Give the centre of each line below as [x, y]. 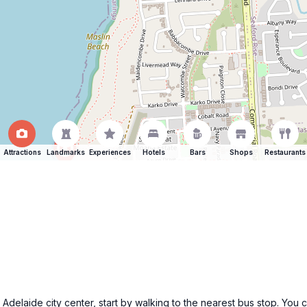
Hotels [153, 152]
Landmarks [66, 152]
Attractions [22, 152]
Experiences [110, 152]
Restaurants [285, 152]
